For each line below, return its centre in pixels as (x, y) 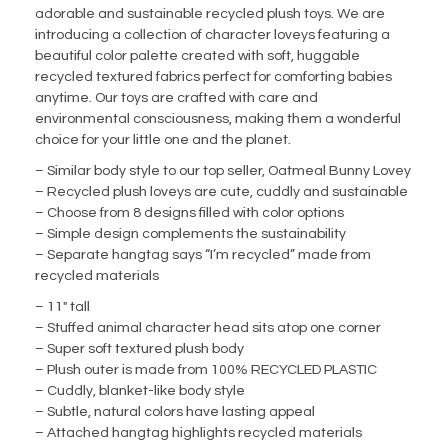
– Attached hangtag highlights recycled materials (198, 433)
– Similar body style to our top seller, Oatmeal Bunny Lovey (223, 171)
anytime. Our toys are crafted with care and (176, 98)
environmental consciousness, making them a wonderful (218, 119)
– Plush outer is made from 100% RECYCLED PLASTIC (206, 370)
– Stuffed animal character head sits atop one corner (208, 328)
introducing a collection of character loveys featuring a (212, 35)
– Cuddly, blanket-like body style (140, 391)
